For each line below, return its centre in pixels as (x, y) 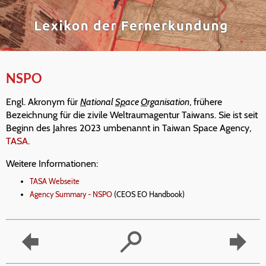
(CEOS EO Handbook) (148, 195)
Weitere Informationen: (52, 164)
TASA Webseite (55, 182)
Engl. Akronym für (43, 102)
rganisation (168, 102)
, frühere (206, 102)
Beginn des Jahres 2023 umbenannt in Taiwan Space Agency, (129, 128)
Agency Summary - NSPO (71, 195)
